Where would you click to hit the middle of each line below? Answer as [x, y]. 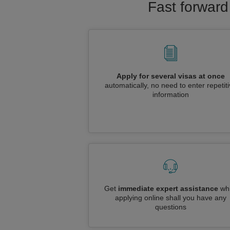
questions [170, 207]
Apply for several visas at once [170, 76]
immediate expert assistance [168, 188]
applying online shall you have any [170, 198]
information [170, 94]
